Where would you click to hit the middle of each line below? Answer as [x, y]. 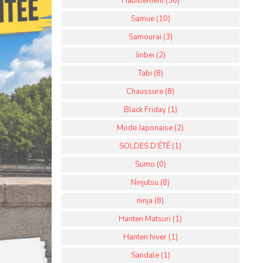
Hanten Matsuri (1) [150, 219]
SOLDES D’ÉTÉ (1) [150, 146]
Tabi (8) [150, 73]
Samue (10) [150, 19]
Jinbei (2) [150, 55]
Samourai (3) [150, 37]
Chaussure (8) [150, 92]
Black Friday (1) [150, 110]
